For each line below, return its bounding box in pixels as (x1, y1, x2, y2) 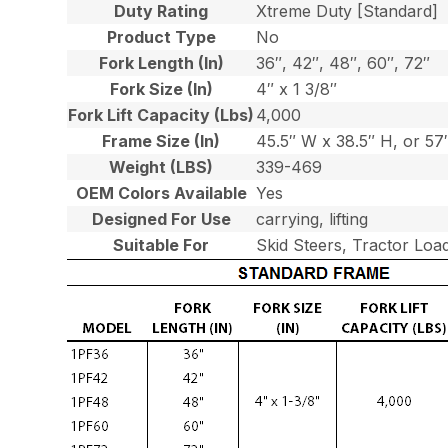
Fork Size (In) (109, 79, 213, 99)
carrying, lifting (256, 209, 369, 229)
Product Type (106, 27, 216, 47)
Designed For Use (91, 209, 231, 229)
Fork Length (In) (98, 53, 224, 73)
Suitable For (113, 235, 210, 255)
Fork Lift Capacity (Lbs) (68, 105, 255, 125)
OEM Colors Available (75, 183, 247, 203)
